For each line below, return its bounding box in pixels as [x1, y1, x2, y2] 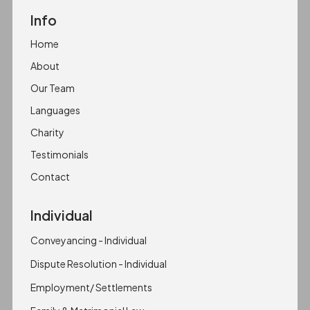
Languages [30, 103, 80, 116]
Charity [30, 125, 64, 138]
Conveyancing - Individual [30, 233, 147, 246]
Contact [30, 170, 70, 183]
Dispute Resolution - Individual [30, 257, 167, 270]
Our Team [30, 81, 75, 94]
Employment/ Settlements [30, 280, 152, 293]
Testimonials [30, 147, 89, 161]
